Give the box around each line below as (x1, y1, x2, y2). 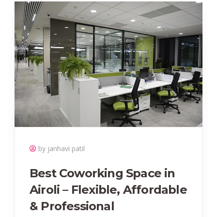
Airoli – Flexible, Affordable (30, 183, 187, 197)
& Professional (30, 199, 114, 214)
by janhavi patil (38, 144, 85, 154)
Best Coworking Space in (30, 166, 175, 181)
